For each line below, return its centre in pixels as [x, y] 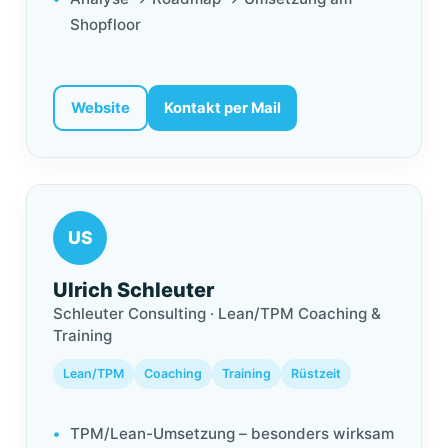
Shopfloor [105, 24]
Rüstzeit [316, 373]
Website [100, 108]
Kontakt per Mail [222, 108]
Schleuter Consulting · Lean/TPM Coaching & [217, 313]
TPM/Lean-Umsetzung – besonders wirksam [231, 433]
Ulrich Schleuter [133, 290]
